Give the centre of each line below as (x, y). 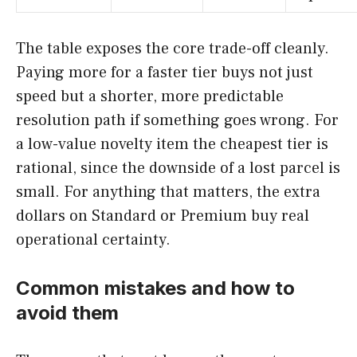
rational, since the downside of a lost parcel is (178, 168)
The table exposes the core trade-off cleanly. (173, 48)
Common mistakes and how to (155, 288)
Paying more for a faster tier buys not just (165, 72)
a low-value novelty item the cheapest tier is (172, 144)
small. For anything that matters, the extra (168, 192)
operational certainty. (93, 239)
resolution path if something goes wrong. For (177, 120)
